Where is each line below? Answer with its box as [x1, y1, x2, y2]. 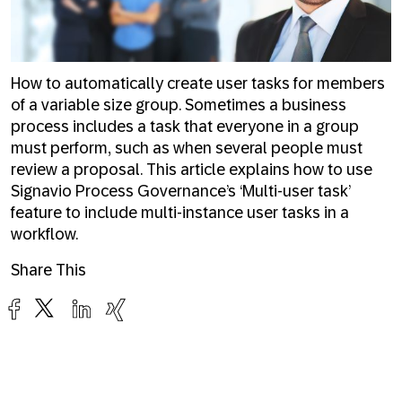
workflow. [11, 224, 78, 243]
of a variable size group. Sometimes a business [11, 95, 346, 114]
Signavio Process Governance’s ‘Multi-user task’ [11, 181, 350, 200]
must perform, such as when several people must [11, 138, 363, 157]
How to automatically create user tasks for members [11, 74, 385, 92]
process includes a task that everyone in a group [11, 117, 359, 135]
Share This [11, 260, 86, 279]
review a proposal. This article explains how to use [11, 160, 372, 179]
